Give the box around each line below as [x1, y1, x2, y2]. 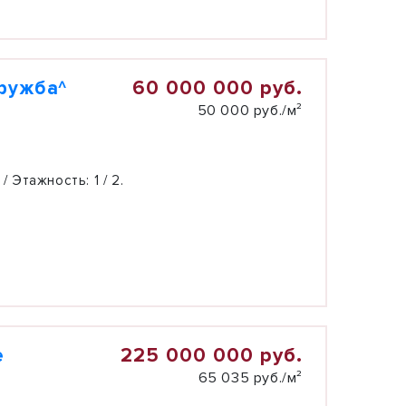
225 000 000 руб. [120, 343, 303, 368]
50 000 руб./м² [197, 101, 303, 120]
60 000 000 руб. [131, 76, 303, 101]
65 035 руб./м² [198, 369, 303, 387]
